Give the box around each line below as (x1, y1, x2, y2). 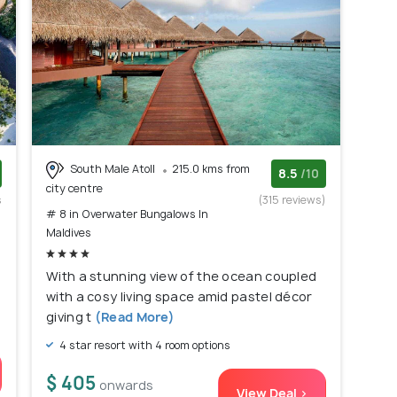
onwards (99, 376, 153, 393)
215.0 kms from (172, 160, 250, 176)
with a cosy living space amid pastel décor (46, 287, 313, 305)
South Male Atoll (67, 160, 158, 176)
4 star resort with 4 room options (57, 337, 230, 353)
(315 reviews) (259, 191, 326, 207)
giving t (46, 307, 92, 325)
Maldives (46, 224, 91, 240)
